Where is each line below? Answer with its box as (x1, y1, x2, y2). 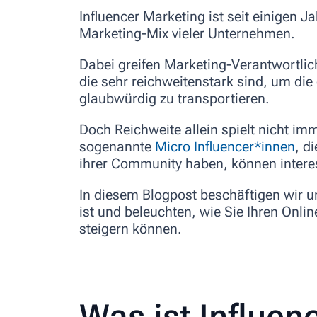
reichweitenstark (132, 72, 234, 90)
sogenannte (79, 137, 155, 155)
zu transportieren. (156, 89, 270, 107)
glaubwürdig (79, 89, 156, 107)
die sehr (79, 72, 132, 90)
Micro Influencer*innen (155, 137, 295, 155)
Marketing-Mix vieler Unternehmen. (79, 24, 295, 42)
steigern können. (79, 219, 182, 237)
